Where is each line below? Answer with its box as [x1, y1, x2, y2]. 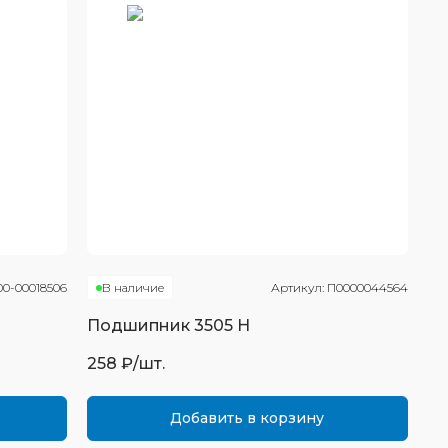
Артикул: [270, 280, 327, 295]
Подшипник [86, 316, 194, 335]
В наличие [101, 280, 164, 295]
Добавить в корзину [170, 409, 325, 427]
